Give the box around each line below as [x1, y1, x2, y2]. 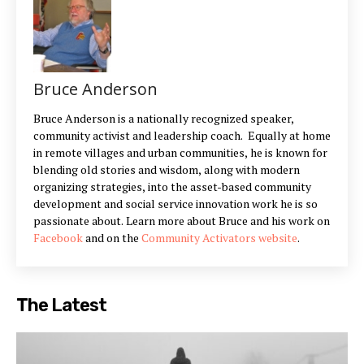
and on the [83, 229, 141, 245]
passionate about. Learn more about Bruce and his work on [33, 212, 330, 228]
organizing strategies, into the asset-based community [33, 178, 311, 194]
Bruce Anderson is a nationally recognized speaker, [33, 110, 294, 126]
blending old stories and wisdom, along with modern [33, 161, 300, 177]
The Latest [16, 293, 106, 316]
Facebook [33, 229, 83, 245]
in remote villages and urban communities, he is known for [33, 144, 327, 160]
